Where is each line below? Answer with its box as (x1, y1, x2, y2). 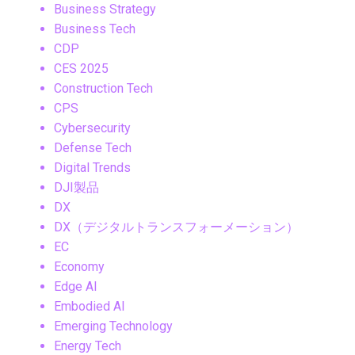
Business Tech (54, 21, 136, 37)
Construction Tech (54, 81, 153, 97)
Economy (54, 259, 105, 275)
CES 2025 (54, 61, 109, 77)
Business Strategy (54, 2, 156, 17)
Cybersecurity (54, 120, 131, 136)
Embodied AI (54, 299, 125, 315)
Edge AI (54, 279, 97, 295)
